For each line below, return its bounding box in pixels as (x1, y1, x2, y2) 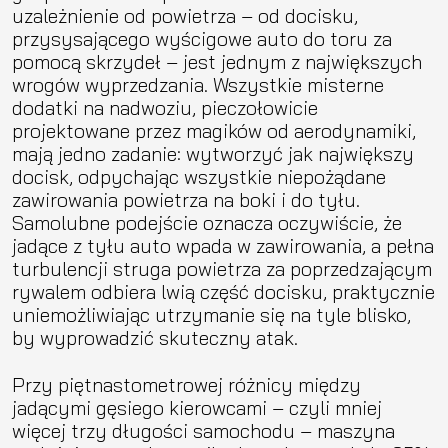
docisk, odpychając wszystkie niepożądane (12, 163, 386, 189)
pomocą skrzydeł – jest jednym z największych (12, 48, 422, 74)
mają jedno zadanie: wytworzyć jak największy (12, 140, 414, 166)
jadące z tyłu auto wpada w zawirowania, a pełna (12, 232, 434, 258)
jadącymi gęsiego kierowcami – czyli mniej (12, 394, 382, 420)
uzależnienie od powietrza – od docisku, (12, 2, 358, 28)
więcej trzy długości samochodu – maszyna (12, 417, 395, 443)
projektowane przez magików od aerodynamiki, (12, 117, 416, 143)
